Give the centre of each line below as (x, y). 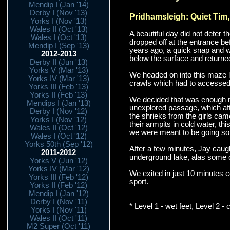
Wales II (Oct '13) (59, 29)
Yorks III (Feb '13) (59, 87)
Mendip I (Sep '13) (59, 46)
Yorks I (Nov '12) (59, 120)
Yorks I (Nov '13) (59, 21)
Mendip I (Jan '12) (59, 194)
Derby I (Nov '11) (59, 202)
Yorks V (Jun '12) (59, 161)
